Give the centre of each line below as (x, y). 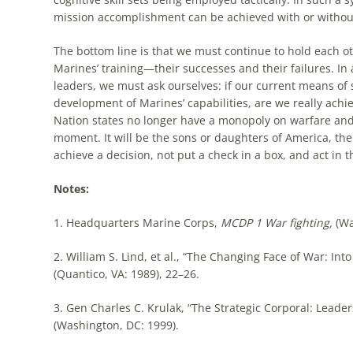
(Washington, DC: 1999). (116, 325)
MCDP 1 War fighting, (278, 223)
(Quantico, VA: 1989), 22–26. (126, 274)
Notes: (71, 189)
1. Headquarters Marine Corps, (137, 223)
